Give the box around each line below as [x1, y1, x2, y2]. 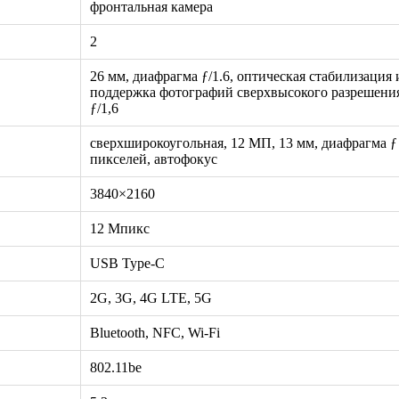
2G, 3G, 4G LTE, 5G [90, 289, 212, 305]
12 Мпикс [90, 220, 150, 236]
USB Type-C [90, 255, 165, 271]
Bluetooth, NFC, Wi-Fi [90, 324, 220, 340]
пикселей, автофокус [90, 151, 217, 167]
